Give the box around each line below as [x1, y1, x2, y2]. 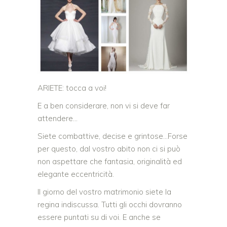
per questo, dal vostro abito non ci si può [37, 144, 180, 154]
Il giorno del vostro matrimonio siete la [37, 187, 171, 197]
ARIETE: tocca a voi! [37, 83, 106, 93]
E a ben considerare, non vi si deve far [37, 101, 170, 111]
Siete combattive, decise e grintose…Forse [37, 131, 187, 141]
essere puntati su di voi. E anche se [37, 212, 161, 222]
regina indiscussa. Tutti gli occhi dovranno [37, 200, 182, 210]
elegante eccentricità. [37, 169, 114, 179]
